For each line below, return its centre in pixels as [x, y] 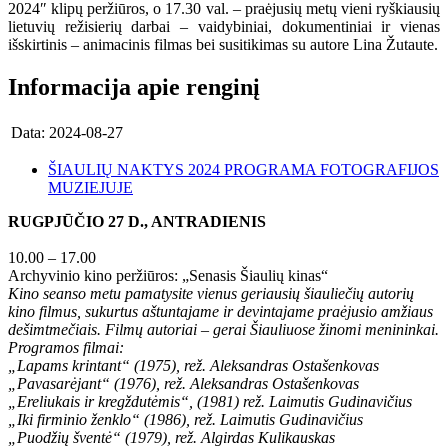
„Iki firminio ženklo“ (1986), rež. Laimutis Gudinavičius [185, 419]
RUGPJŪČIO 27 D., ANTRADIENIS [137, 221]
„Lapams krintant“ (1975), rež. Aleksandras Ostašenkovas [193, 365]
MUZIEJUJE [90, 187]
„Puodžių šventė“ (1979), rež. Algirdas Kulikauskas [171, 437]
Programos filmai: [66, 347]
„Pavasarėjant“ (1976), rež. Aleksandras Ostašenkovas [183, 383]
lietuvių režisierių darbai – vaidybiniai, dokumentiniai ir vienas [224, 26]
